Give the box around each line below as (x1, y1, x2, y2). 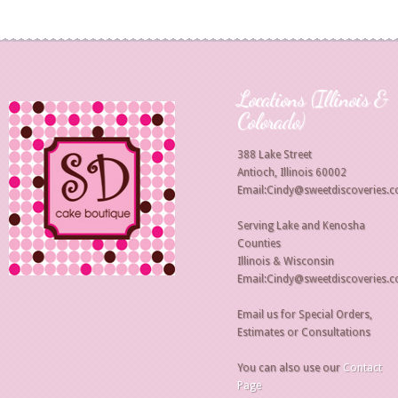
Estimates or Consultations (237, 326, 370, 338)
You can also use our (237, 362, 343, 374)
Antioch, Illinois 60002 (237, 166, 346, 179)
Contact (343, 362, 382, 374)
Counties (237, 237, 281, 250)
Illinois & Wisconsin (237, 255, 334, 267)
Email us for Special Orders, (237, 308, 372, 321)
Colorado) (237, 107, 304, 134)
